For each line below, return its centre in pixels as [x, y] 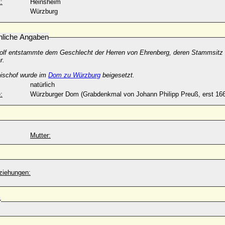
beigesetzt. [118, 75]
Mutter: [40, 135]
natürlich [42, 85]
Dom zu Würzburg [74, 75]
